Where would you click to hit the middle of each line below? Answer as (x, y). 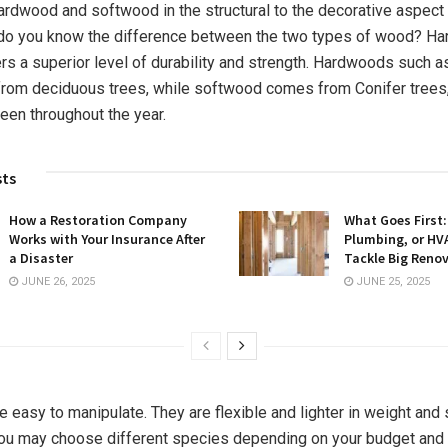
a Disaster (41, 258)
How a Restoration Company (98, 220)
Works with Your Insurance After (107, 239)
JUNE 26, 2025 (56, 282)
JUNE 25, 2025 (391, 282)
